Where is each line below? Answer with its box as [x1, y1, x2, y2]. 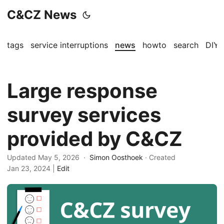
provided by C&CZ [7, 126, 182, 151]
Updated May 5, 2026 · [7, 153, 89, 161]
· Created [143, 153, 177, 161]
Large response [7, 78, 157, 103]
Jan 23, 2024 [7, 164, 50, 172]
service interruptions [30, 40, 108, 50]
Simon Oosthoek [89, 153, 143, 161]
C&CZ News [7, 7, 76, 22]
